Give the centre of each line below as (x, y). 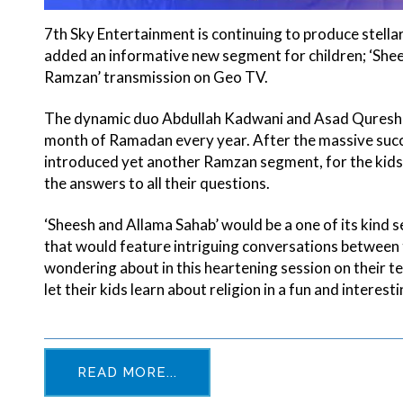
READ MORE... (128, 373)
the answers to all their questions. (157, 184)
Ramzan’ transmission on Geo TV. (157, 77)
